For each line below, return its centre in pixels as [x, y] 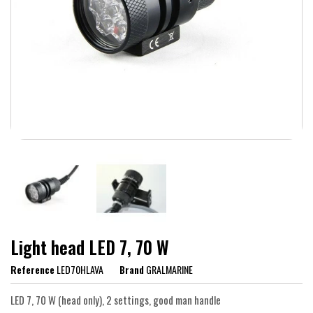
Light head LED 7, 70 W [90, 247]
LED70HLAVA [80, 270]
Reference [32, 270]
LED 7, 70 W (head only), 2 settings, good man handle [116, 300]
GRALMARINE [169, 270]
